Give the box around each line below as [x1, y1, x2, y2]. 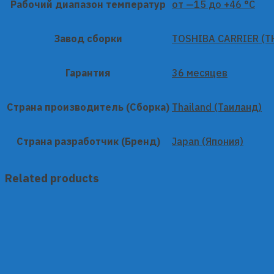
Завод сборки [54, 32, 122, 45]
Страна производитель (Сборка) [7, 100, 169, 113]
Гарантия [65, 66, 111, 79]
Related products [5, 170, 99, 185]
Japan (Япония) [172, 135, 243, 147]
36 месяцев [172, 66, 228, 79]
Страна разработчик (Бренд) [16, 135, 160, 147]
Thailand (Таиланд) [172, 100, 262, 113]
